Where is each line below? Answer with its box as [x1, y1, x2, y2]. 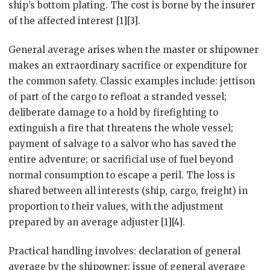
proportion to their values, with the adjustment [8, 201, 224, 212]
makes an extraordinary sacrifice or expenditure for [8, 60, 247, 71]
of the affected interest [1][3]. [8, 15, 140, 27]
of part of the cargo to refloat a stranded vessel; [8, 91, 227, 102]
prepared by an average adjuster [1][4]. [8, 216, 185, 228]
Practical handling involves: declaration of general [8, 245, 240, 257]
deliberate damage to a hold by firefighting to [8, 107, 218, 118]
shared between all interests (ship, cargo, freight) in [8, 185, 248, 196]
